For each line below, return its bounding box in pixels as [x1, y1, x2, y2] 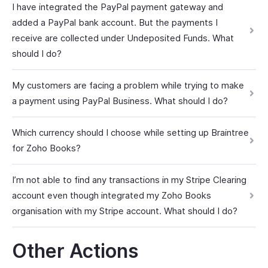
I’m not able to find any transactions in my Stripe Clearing [12, 174, 246, 185]
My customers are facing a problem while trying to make [12, 80, 244, 91]
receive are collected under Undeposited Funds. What [12, 32, 234, 44]
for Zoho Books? [12, 142, 81, 154]
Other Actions [12, 239, 138, 263]
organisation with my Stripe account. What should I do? [12, 205, 237, 217]
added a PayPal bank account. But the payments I [12, 17, 218, 28]
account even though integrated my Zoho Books [12, 190, 211, 201]
